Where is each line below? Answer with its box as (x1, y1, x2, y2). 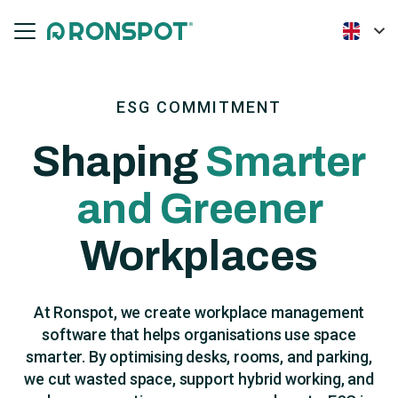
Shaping (32, 139, 206, 185)
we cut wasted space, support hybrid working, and (24, 370, 374, 388)
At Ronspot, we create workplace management (33, 303, 365, 322)
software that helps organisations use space (42, 325, 356, 344)
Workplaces (80, 233, 318, 279)
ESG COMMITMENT (116, 98, 282, 116)
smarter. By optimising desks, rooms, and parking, (26, 347, 372, 366)
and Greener (76, 186, 322, 232)
